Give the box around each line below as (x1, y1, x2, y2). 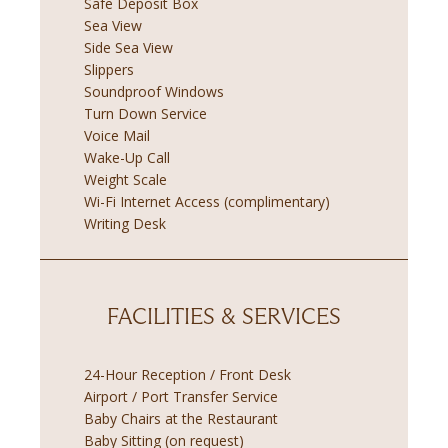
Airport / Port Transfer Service (84, 387, 278, 407)
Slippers (84, 60, 134, 80)
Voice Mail (84, 126, 150, 146)
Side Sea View (84, 38, 173, 58)
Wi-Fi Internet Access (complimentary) (84, 192, 330, 212)
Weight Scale (84, 170, 167, 190)
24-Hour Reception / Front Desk (84, 365, 291, 385)
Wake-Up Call (84, 148, 170, 168)
